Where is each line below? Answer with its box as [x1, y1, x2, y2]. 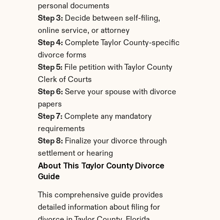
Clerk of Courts [37, 76, 92, 84]
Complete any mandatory [62, 113, 152, 121]
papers [37, 101, 62, 109]
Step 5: [37, 64, 62, 72]
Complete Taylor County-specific [62, 39, 180, 47]
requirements [37, 125, 85, 133]
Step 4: [37, 39, 63, 47]
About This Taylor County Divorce [37, 161, 165, 170]
